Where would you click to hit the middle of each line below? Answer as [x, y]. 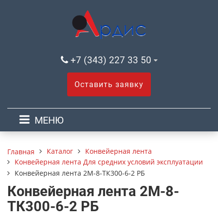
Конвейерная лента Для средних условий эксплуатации [109, 162]
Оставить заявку [109, 84]
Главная [21, 151]
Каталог [60, 151]
